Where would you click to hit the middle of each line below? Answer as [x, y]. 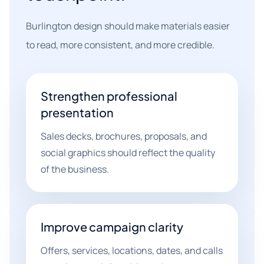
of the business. [75, 169]
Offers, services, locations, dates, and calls [132, 250]
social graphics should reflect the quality [128, 153]
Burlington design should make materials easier [128, 26]
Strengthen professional [109, 96]
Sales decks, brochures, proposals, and [124, 136]
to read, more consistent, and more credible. [120, 45]
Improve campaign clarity [112, 227]
